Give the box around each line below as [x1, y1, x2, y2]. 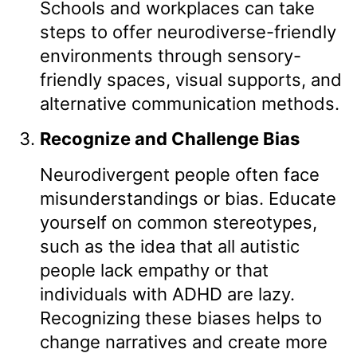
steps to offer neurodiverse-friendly [40, 21, 336, 42]
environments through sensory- [40, 45, 301, 66]
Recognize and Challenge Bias [40, 128, 300, 150]
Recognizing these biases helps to [40, 307, 322, 328]
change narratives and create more [40, 331, 328, 352]
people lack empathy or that [40, 259, 269, 280]
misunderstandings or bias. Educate [40, 187, 336, 209]
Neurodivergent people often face [40, 163, 320, 185]
